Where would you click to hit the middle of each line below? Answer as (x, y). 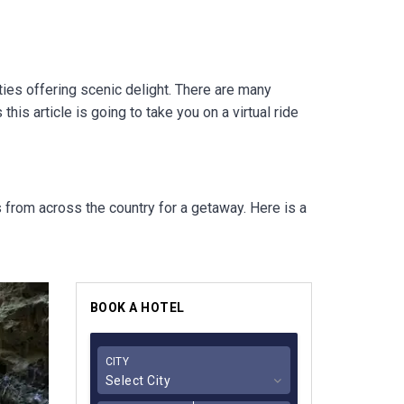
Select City (138, 381)
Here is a (278, 208)
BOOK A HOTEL (137, 308)
